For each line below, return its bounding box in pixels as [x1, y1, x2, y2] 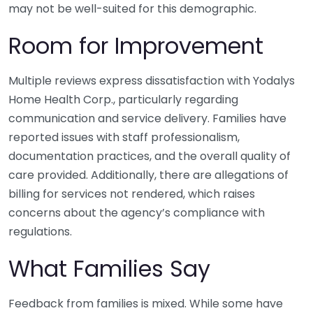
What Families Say [8, 253, 210, 285]
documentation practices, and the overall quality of [8, 148, 291, 165]
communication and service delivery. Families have [8, 110, 286, 127]
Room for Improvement [8, 30, 263, 62]
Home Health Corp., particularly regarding [8, 92, 238, 108]
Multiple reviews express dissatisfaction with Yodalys [8, 73, 295, 89]
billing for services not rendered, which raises [8, 186, 255, 203]
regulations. [8, 224, 72, 240]
